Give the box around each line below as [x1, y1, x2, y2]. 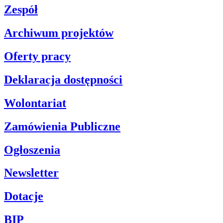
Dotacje [4, 190, 43, 203]
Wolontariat [4, 96, 66, 110]
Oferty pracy [4, 49, 71, 63]
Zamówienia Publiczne [4, 119, 120, 133]
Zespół [4, 3, 38, 16]
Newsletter [4, 166, 59, 180]
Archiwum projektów [4, 26, 113, 40]
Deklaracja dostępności [4, 73, 122, 86]
